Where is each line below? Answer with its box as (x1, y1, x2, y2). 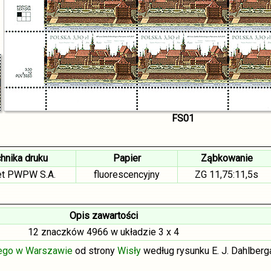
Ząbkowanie (200, 152, 253, 164)
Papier (113, 152, 141, 164)
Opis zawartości (69, 210, 138, 221)
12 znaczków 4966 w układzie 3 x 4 (28, 226, 179, 238)
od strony (73, 245, 117, 256)
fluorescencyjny (94, 169, 160, 180)
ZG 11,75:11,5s (195, 169, 258, 180)
